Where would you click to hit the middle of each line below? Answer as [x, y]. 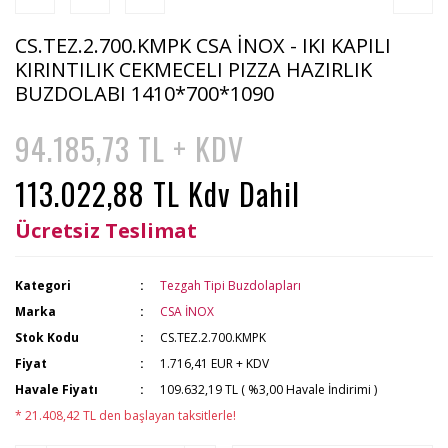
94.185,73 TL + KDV [129, 148]
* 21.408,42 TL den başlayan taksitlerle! [125, 415]
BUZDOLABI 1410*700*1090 [144, 93]
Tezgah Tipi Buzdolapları [231, 285]
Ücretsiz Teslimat [106, 230]
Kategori [43, 285]
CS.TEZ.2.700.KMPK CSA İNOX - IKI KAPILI [203, 45]
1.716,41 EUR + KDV [215, 363]
